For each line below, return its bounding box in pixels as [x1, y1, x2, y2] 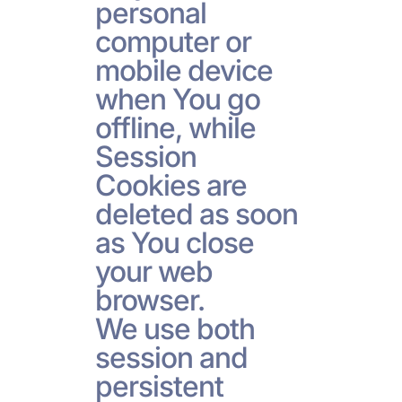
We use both [94, 310, 255, 346]
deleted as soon [94, 196, 299, 232]
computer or [94, 23, 251, 59]
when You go [94, 81, 260, 117]
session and [94, 339, 248, 375]
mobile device [94, 52, 274, 88]
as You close [94, 224, 254, 260]
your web [94, 253, 213, 289]
